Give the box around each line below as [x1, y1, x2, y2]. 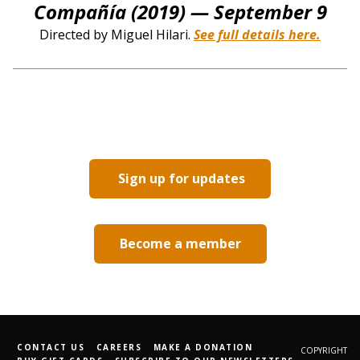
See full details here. [194, 25, 321, 43]
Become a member [119, 234, 241, 252]
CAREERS [96, 342, 141, 353]
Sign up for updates [115, 169, 245, 187]
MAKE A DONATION [153, 342, 252, 353]
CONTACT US [17, 342, 84, 353]
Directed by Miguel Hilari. [39, 25, 194, 43]
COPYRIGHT [301, 345, 347, 356]
